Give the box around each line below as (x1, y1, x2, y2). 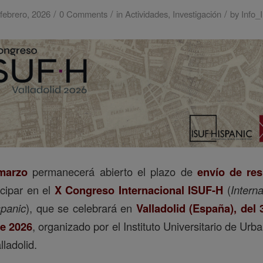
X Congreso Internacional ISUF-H (54, 181, 224, 198)
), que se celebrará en (26, 200, 136, 215)
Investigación (172, 8, 221, 20)
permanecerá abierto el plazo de (28, 163, 197, 179)
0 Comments (59, 8, 107, 20)
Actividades (124, 8, 168, 20)
